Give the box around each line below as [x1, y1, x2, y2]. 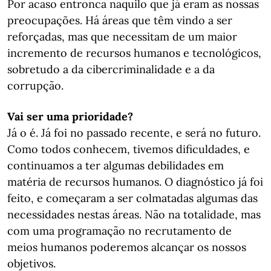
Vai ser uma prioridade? [7, 109, 133, 123]
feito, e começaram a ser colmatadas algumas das [7, 191, 258, 205]
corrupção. [7, 79, 64, 93]
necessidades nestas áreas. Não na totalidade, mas [7, 207, 261, 221]
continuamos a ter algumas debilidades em [7, 158, 224, 172]
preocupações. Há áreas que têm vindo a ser [7, 13, 232, 27]
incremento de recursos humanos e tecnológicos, [7, 46, 261, 60]
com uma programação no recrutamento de [7, 224, 232, 238]
